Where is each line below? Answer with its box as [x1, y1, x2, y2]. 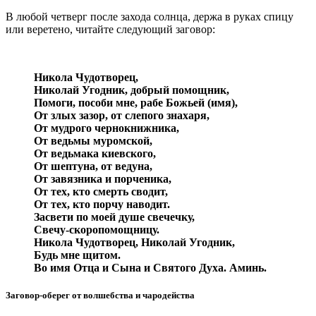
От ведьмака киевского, [34, 147, 156, 159]
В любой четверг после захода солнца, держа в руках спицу [6, 10, 293, 23]
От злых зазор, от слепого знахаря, [34, 109, 209, 121]
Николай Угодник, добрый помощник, [34, 83, 229, 96]
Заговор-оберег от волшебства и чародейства [6, 290, 195, 301]
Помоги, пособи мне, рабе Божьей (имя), [34, 96, 238, 109]
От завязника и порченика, [34, 172, 171, 185]
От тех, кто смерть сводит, [34, 185, 168, 197]
